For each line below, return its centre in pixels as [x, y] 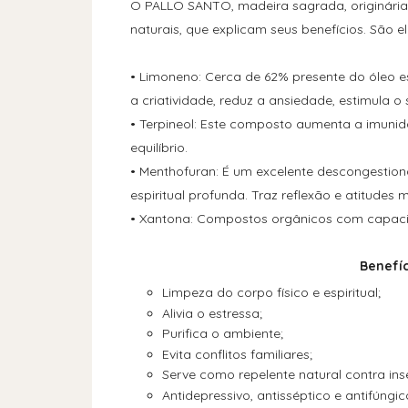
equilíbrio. [158, 148]
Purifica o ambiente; [222, 334]
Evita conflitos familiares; [237, 354]
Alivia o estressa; [212, 313]
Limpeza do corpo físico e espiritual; [271, 293]
